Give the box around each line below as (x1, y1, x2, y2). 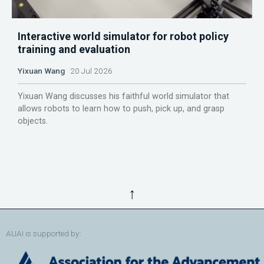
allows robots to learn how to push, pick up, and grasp (18, 104, 225, 114)
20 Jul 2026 (65, 66, 113, 76)
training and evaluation (18, 43, 130, 56)
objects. (18, 116, 48, 127)
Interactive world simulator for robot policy (18, 30, 229, 43)
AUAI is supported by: (6, 228, 81, 238)
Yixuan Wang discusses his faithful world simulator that (18, 91, 229, 102)
